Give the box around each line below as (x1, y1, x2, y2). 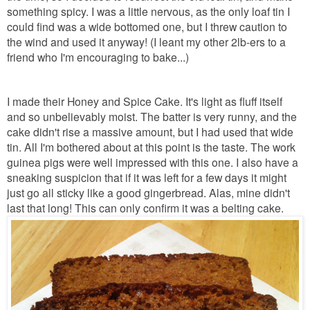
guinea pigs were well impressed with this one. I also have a (7, 154, 298, 170)
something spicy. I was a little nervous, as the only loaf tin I (7, 3, 290, 19)
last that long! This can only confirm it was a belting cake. (7, 200, 286, 216)
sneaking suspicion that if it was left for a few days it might (7, 170, 286, 185)
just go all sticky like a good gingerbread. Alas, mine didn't (7, 185, 290, 201)
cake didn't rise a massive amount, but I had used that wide (7, 124, 293, 140)
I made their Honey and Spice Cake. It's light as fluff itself (7, 93, 282, 109)
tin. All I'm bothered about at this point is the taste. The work (7, 139, 295, 155)
